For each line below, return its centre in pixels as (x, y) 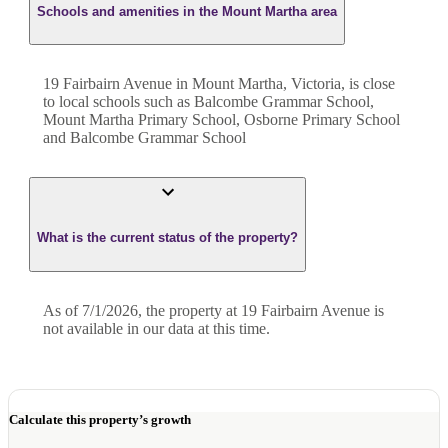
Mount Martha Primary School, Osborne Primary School (221, 120)
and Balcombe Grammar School (144, 138)
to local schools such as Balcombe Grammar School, (208, 102)
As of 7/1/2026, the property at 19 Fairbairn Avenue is (213, 310)
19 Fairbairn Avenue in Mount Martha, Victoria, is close (219, 84)
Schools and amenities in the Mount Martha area (187, 11)
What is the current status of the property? (167, 238)
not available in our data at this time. (156, 328)
